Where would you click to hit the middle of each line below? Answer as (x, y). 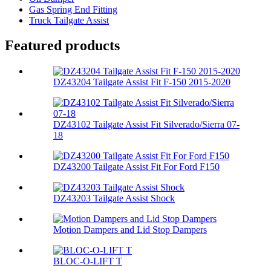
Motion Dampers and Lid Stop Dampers (130, 230)
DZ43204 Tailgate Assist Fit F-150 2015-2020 (142, 82)
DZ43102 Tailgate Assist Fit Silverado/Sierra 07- (146, 125)
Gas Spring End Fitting (73, 9)
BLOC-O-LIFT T (88, 261)
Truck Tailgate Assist (69, 20)
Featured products (62, 46)
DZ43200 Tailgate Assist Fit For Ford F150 (136, 167)
